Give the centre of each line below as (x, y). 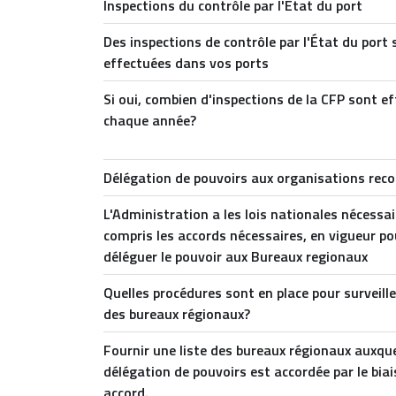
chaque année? (150, 120)
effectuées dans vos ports (186, 63)
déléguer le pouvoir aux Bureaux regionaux (236, 256)
